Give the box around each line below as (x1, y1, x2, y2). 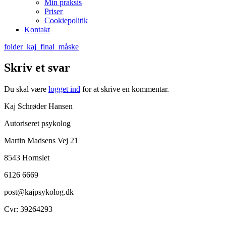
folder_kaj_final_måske (4, 42, 79, 51)
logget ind (48, 85, 80, 94)
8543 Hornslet (4, 153, 49, 162)
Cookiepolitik (44, 16, 88, 25)
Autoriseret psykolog (4, 119, 71, 128)
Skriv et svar (4, 61, 70, 75)
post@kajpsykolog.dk (4, 188, 74, 197)
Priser (44, 7, 63, 16)
